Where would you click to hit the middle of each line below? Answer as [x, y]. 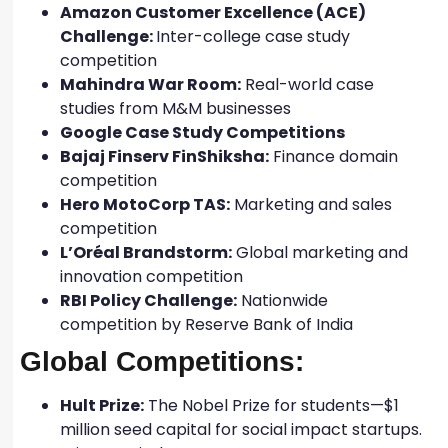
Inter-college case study [253, 36]
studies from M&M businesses [177, 108]
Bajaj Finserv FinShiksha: [164, 156]
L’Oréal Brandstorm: [146, 252]
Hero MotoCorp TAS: [145, 204]
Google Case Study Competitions [202, 132]
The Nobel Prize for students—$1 [271, 405]
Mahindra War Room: [150, 84]
